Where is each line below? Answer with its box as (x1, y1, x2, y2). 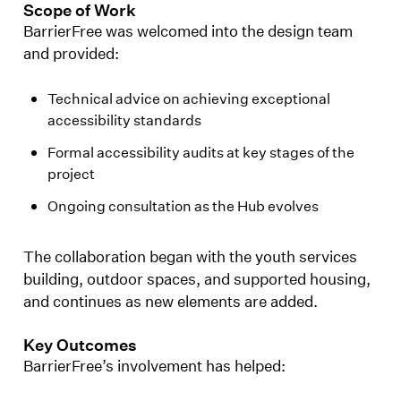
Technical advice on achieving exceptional (47, 88, 331, 107)
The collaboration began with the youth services (23, 245, 358, 267)
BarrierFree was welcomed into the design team (23, 21, 354, 42)
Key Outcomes (23, 334, 138, 356)
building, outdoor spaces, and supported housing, (23, 268, 371, 289)
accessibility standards (47, 109, 202, 129)
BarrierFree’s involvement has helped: (23, 355, 286, 377)
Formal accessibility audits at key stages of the (47, 141, 355, 161)
